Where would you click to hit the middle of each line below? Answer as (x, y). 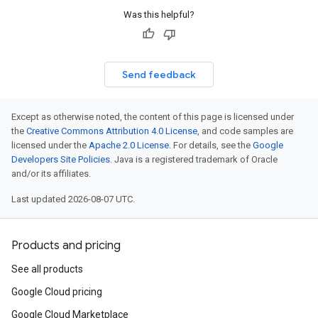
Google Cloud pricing (57, 292)
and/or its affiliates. (51, 174)
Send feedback (159, 75)
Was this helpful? (159, 15)
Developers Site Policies (61, 159)
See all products (47, 269)
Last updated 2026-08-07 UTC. (73, 199)
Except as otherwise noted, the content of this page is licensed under (153, 117)
